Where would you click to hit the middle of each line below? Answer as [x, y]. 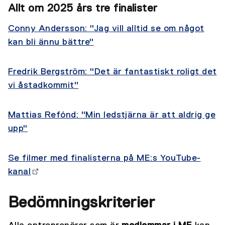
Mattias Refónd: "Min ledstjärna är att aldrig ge [112, 115]
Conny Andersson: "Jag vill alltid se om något [106, 29]
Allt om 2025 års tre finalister [83, 9]
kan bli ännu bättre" [51, 42]
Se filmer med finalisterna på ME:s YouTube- [104, 158]
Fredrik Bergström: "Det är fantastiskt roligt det [113, 72]
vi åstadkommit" [43, 86]
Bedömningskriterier [82, 203]
